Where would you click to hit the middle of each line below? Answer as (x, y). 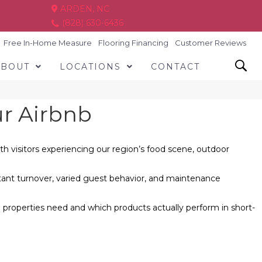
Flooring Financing (134, 43)
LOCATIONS (90, 67)
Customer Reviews (211, 43)
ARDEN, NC (83, 9)
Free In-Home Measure (48, 43)
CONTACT (175, 67)
